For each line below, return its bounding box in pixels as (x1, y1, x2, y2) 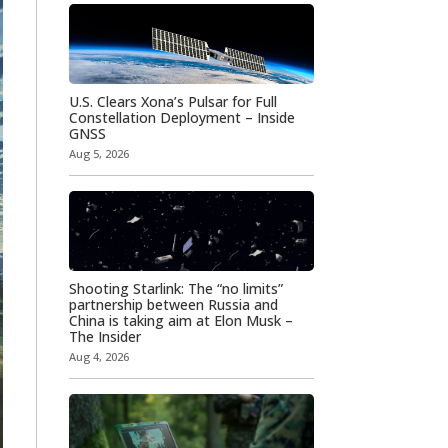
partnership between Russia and (68, 294, 278, 314)
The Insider (68, 326, 141, 346)
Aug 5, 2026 (68, 145, 129, 161)
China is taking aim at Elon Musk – (68, 310, 293, 330)
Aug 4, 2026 (68, 348, 129, 364)
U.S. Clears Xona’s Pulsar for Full (68, 91, 277, 111)
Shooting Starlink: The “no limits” (68, 278, 283, 298)
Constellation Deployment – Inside (68, 107, 295, 127)
